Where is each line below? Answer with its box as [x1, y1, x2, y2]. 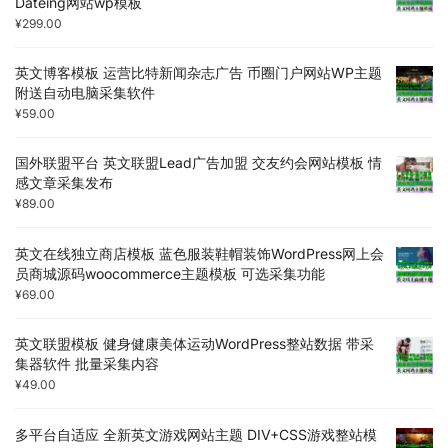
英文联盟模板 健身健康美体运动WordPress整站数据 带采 [15, 335, 374, 353]
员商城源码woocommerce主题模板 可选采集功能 [15, 264, 325, 282]
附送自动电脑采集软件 [15, 84, 155, 101]
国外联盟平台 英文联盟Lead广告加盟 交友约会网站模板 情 [15, 154, 382, 172]
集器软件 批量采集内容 [15, 355, 159, 373]
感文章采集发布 [15, 174, 113, 192]
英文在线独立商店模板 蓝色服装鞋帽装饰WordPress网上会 [15, 244, 384, 262]
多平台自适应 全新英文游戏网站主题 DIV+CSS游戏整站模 [15, 425, 377, 443]
